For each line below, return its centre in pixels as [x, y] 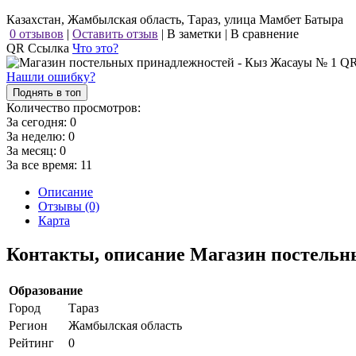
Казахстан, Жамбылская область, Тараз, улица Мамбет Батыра [175, 19]
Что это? [95, 48]
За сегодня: [38, 122]
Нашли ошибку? [51, 76]
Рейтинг [31, 342]
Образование [46, 290]
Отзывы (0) [69, 206]
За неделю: [37, 136]
